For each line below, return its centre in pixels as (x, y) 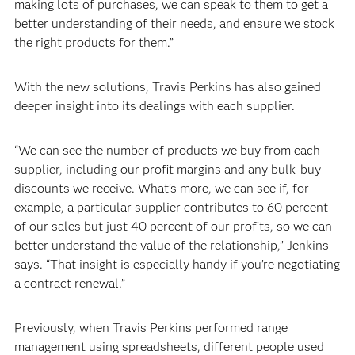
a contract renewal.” (69, 283)
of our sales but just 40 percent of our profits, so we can (173, 226)
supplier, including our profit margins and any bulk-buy (167, 169)
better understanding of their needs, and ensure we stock (174, 23)
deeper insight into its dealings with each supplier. (154, 106)
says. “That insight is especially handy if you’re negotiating (177, 264)
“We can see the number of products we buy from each (167, 150)
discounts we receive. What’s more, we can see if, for (161, 188)
